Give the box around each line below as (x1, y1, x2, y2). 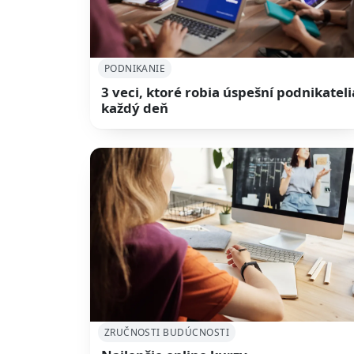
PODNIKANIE (104, 62, 166, 75)
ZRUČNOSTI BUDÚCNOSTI (104, 325, 230, 339)
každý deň (101, 98, 169, 117)
